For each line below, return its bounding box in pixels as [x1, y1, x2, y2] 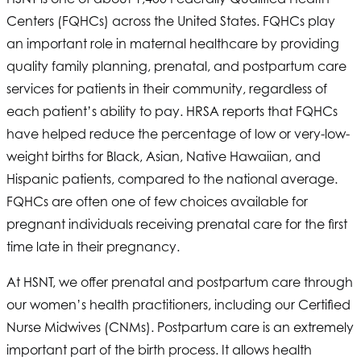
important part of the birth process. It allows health [6, 342, 312, 359]
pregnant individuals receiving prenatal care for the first [6, 216, 347, 233]
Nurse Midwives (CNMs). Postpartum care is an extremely [6, 319, 354, 336]
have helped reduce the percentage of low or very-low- [6, 126, 350, 143]
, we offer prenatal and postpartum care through [52, 274, 353, 291]
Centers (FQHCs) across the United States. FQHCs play [6, 13, 335, 30]
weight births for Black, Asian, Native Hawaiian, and [6, 148, 321, 165]
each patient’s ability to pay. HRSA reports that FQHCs [6, 103, 338, 120]
